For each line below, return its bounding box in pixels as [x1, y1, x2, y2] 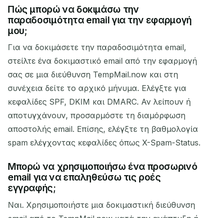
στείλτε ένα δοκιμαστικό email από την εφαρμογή [8, 56, 197, 66]
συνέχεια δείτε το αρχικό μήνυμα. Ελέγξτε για [8, 83, 186, 93]
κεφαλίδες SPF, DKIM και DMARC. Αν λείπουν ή [8, 97, 191, 107]
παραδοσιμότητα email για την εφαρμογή [8, 14, 192, 26]
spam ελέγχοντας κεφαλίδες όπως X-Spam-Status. [8, 138, 200, 148]
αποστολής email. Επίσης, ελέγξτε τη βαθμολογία [8, 124, 198, 134]
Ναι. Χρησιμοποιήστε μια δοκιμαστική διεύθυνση [8, 200, 195, 210]
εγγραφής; [8, 182, 56, 194]
